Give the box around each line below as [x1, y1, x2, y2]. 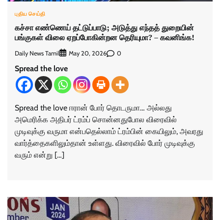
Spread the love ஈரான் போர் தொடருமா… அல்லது [15, 103, 172, 113]
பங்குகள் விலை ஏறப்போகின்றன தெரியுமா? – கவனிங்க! [15, 31, 194, 43]
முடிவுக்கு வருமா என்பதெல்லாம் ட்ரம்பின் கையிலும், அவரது [15, 127, 203, 137]
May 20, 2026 [69, 50, 107, 57]
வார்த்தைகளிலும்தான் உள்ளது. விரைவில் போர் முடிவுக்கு [15, 138, 195, 148]
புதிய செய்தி [15, 10, 46, 17]
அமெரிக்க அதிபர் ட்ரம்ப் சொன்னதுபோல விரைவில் [15, 115, 177, 125]
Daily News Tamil [15, 49, 59, 57]
